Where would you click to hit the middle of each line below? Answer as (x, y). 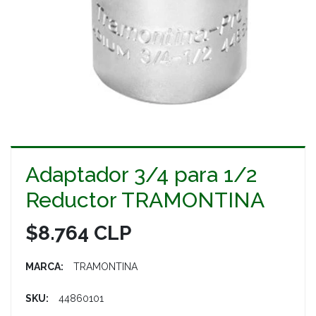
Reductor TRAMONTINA (145, 200)
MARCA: (44, 267)
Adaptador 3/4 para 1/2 (141, 175)
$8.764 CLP (78, 233)
